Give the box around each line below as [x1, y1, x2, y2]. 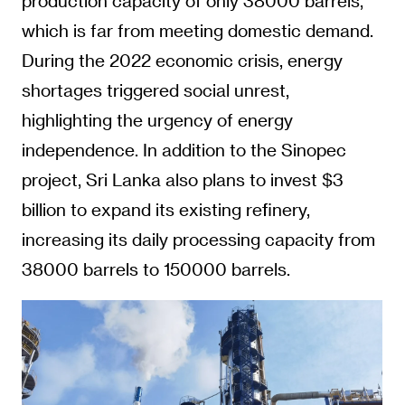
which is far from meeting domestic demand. [21, 20, 373, 42]
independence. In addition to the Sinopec [21, 139, 346, 161]
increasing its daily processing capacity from [21, 229, 375, 250]
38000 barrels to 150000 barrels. [21, 259, 290, 280]
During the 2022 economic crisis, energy [21, 50, 343, 71]
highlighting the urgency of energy [21, 109, 293, 131]
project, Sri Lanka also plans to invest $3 [21, 169, 344, 191]
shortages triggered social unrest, [21, 80, 289, 101]
